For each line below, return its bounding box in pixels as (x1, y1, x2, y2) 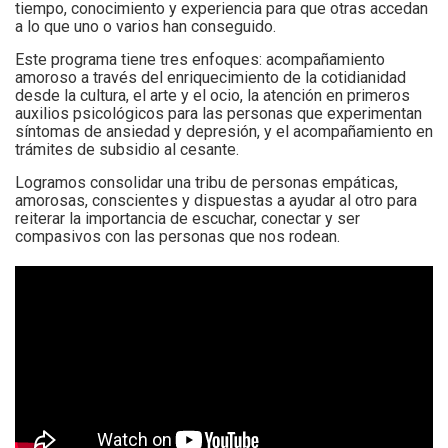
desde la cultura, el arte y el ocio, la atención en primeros (15, 86, 410, 106)
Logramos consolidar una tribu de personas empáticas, (15, 173, 398, 193)
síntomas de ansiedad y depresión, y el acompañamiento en (15, 122, 433, 142)
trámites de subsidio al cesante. (15, 140, 247, 160)
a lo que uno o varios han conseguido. (15, 17, 284, 37)
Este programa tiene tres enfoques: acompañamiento (15, 50, 385, 70)
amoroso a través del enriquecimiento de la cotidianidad (15, 68, 406, 88)
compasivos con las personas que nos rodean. (15, 227, 344, 247)
